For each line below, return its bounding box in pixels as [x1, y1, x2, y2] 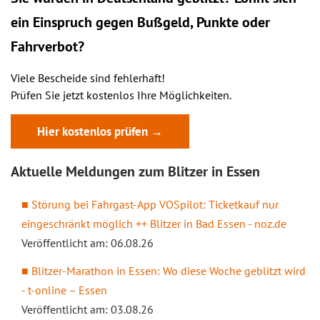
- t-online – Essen [21, 283, 107, 297]
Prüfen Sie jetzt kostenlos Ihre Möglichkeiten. [11, 88, 231, 102]
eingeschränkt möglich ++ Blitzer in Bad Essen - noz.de [21, 216, 286, 231]
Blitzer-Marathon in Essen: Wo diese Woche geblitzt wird [31, 264, 306, 278]
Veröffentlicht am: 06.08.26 [21, 236, 154, 250]
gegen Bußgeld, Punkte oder [92, 13, 270, 31]
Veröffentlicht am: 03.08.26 [21, 302, 154, 316]
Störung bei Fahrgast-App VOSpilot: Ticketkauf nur [31, 197, 279, 211]
